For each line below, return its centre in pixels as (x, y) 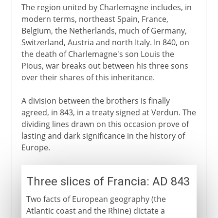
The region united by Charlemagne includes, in (106, 7)
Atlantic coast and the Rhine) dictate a (95, 210)
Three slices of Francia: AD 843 (108, 181)
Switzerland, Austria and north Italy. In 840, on (105, 42)
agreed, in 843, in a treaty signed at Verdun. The (109, 112)
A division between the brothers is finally (95, 100)
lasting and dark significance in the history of (103, 136)
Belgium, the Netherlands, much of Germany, (104, 30)
